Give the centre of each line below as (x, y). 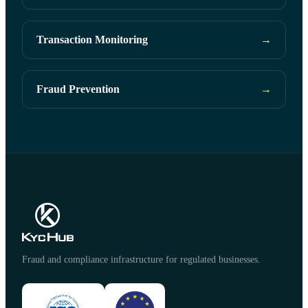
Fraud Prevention (78, 89)
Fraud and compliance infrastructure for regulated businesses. (141, 259)
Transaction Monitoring (92, 39)
